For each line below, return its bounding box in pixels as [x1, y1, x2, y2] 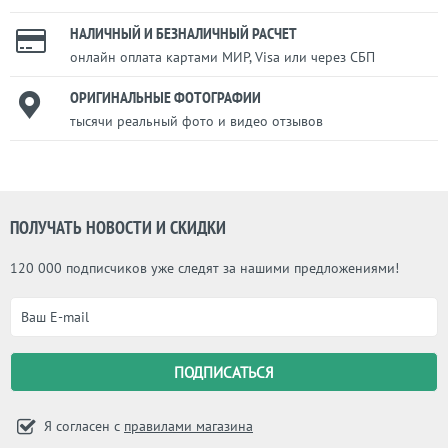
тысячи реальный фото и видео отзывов [70, 112, 323, 130]
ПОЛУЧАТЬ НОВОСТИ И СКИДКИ [10, 216, 226, 239]
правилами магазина [124, 417, 253, 435]
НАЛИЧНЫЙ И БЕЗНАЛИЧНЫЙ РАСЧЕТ [70, 23, 297, 43]
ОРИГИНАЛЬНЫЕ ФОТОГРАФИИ [70, 87, 261, 107]
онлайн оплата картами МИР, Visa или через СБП [70, 48, 375, 66]
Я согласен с [40, 417, 124, 435]
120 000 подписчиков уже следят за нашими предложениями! [10, 259, 399, 277]
